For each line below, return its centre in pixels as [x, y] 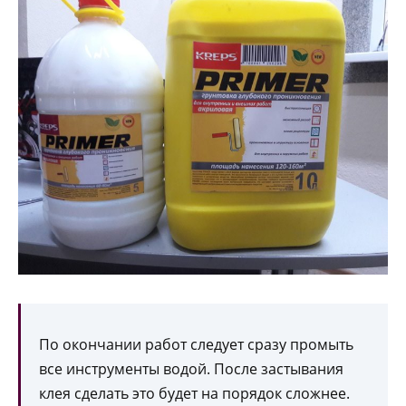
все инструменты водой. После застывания [191, 368]
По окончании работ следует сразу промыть [196, 344]
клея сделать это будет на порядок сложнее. [194, 393]
